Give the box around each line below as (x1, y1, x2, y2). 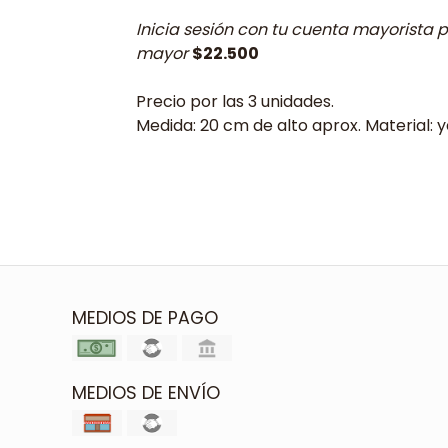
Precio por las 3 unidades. (135, 90, 334, 114)
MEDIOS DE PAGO (72, 306, 218, 330)
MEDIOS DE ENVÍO (72, 381, 220, 405)
